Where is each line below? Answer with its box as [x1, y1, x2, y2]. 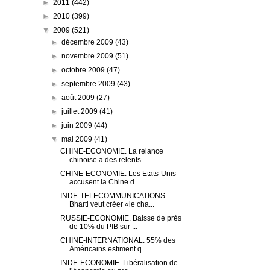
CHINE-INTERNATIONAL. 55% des [60, 236, 175, 245]
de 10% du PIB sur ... [69, 222, 137, 231]
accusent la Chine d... [69, 178, 140, 187]
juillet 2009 [61, 107, 100, 116]
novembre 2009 [61, 52, 116, 61]
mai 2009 [61, 135, 95, 144]
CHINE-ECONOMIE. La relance [60, 147, 163, 156]
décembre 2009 [61, 38, 116, 47]
